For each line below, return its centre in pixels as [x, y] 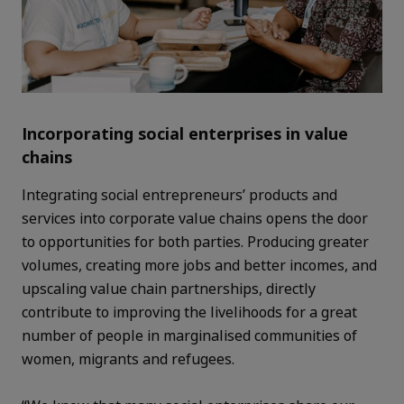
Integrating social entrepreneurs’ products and [179, 195]
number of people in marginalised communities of [189, 336]
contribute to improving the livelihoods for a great [189, 312]
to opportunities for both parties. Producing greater [195, 242]
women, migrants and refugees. [130, 359]
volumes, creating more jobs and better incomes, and [199, 266]
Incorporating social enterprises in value [185, 134]
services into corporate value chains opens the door [195, 219]
